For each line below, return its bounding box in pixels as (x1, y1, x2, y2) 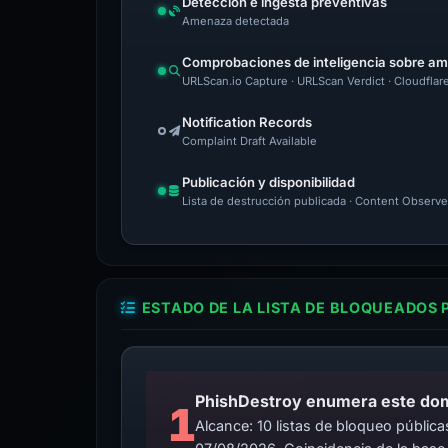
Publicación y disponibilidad (182, 174, 355, 190)
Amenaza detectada (182, 14, 289, 28)
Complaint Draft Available (182, 134, 317, 148)
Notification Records (182, 114, 312, 130)
